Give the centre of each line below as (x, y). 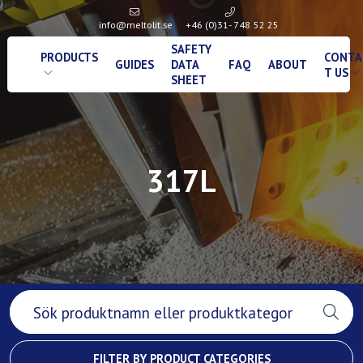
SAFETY (192, 49)
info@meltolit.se (136, 24)
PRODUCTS (69, 57)
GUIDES (135, 65)
